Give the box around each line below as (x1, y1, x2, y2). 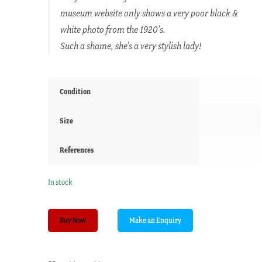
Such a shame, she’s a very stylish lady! (60, 39, 202, 51)
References (60, 145, 94, 154)
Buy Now (60, 215, 87, 225)
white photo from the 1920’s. (60, 23, 166, 35)
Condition (60, 87, 91, 96)
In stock (48, 178, 73, 187)
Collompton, (47, 249, 85, 258)
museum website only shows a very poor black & (60, 6, 237, 19)
